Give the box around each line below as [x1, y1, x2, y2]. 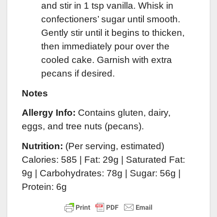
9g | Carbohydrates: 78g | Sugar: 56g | [22, 168, 181, 179]
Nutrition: [22, 141, 63, 152]
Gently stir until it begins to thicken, [41, 27, 185, 38]
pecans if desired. [41, 68, 115, 78]
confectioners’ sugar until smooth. [41, 14, 180, 24]
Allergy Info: [22, 108, 76, 118]
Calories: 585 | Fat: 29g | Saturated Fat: [22, 155, 185, 165]
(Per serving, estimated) [63, 141, 164, 152]
